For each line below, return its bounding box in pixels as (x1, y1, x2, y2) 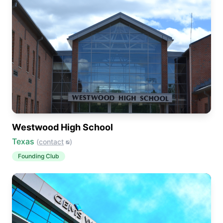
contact (39, 137, 64, 146)
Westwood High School (12, 122, 113, 132)
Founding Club (18, 152, 59, 160)
